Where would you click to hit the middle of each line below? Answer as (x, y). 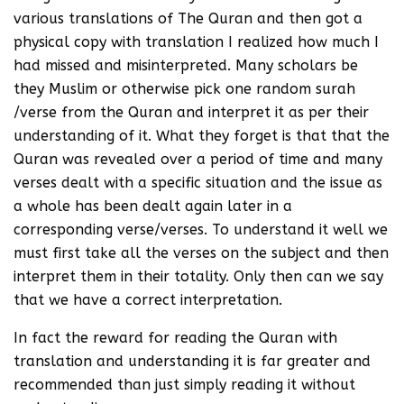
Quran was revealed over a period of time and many (198, 159)
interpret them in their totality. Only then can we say (198, 276)
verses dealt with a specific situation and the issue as (198, 183)
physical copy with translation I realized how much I (196, 42)
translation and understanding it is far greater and (192, 361)
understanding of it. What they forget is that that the (202, 136)
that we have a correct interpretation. (148, 300)
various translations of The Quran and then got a (188, 18)
